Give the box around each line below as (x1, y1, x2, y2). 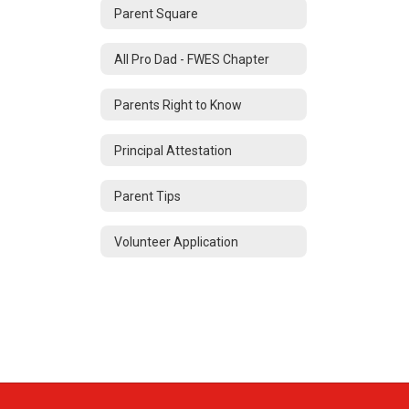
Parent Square (114, 5, 198, 21)
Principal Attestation (114, 142, 232, 158)
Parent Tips (114, 188, 181, 204)
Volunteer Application (114, 234, 238, 249)
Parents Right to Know (114, 97, 242, 112)
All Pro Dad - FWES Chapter (114, 51, 269, 67)
